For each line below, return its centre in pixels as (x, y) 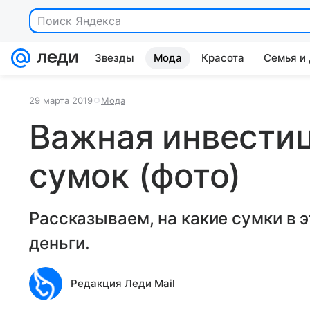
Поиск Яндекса (79, 21)
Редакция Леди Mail (123, 283)
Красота (223, 58)
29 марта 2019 (61, 100)
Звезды (115, 58)
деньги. (60, 243)
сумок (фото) (135, 175)
